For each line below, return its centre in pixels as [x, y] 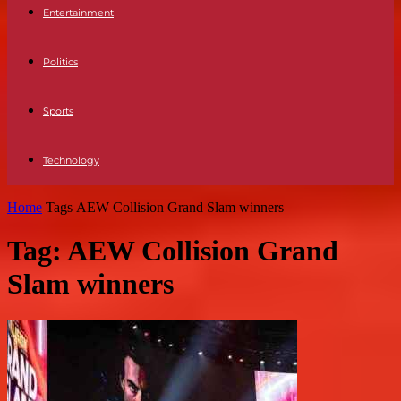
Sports [58, 111]
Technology [71, 160]
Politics [60, 62]
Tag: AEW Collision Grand [173, 251]
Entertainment [78, 13]
